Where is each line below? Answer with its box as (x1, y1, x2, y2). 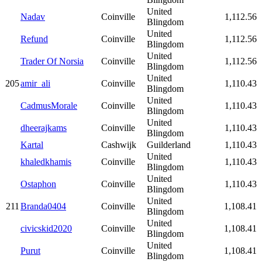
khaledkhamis (20, 156, 71, 167)
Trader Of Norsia (20, 56, 84, 66)
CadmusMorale (20, 100, 77, 111)
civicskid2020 (20, 223, 72, 233)
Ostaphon (20, 178, 56, 189)
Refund (20, 33, 48, 44)
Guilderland (147, 139, 191, 150)
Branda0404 (20, 201, 66, 211)
